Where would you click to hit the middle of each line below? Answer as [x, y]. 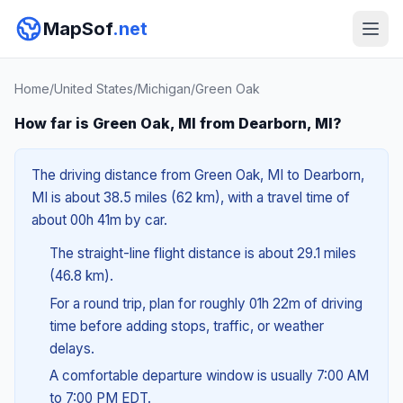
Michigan [164, 89]
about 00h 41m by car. [99, 220]
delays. [72, 348]
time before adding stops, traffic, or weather [186, 326]
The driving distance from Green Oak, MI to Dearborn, [198, 175]
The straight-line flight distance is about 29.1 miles [202, 253]
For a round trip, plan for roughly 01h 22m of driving [206, 303]
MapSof [78, 29]
